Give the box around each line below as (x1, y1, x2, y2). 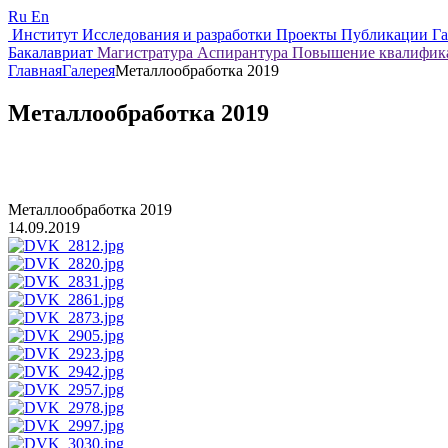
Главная (8, 62, 62, 79)
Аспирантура (197, 44, 292, 61)
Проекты (276, 26, 341, 43)
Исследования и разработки (82, 26, 276, 43)
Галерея (62, 62, 115, 79)
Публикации (341, 26, 432, 43)
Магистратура (97, 44, 197, 61)
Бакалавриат (8, 44, 97, 61)
